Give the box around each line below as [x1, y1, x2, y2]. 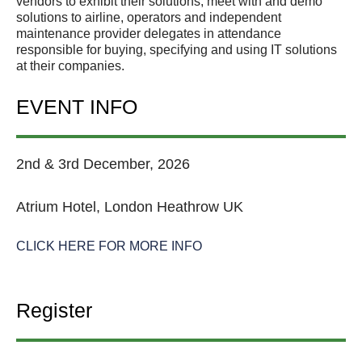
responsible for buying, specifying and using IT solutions [16, 43, 337, 57]
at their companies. [16, 59, 124, 74]
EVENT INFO [16, 95, 137, 119]
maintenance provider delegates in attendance [16, 27, 281, 41]
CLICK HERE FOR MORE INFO [16, 239, 202, 254]
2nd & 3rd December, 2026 [16, 156, 190, 173]
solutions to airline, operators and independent [16, 11, 281, 25]
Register [16, 299, 92, 322]
